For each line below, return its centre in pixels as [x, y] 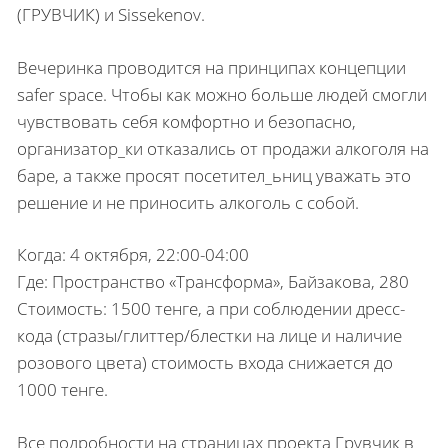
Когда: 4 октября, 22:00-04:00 [133, 254]
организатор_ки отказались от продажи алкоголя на [223, 148]
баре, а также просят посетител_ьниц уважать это [214, 175]
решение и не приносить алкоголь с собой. [188, 202]
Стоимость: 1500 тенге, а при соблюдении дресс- [211, 308]
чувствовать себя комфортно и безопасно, [186, 121]
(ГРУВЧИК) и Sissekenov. [111, 14]
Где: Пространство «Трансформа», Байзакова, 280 [213, 281]
